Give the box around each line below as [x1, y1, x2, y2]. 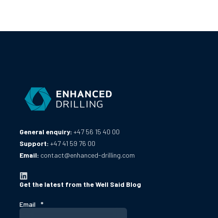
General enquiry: [19, 127, 73, 136]
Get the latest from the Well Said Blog [19, 180, 141, 189]
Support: [19, 139, 50, 147]
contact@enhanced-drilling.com [40, 150, 135, 159]
